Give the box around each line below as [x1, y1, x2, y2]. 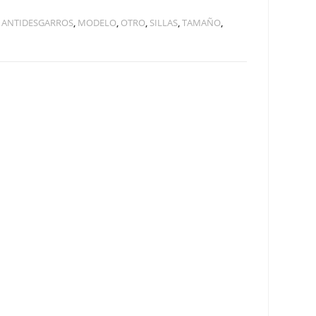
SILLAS [150, 16, 178, 29]
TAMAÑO [182, 16, 221, 29]
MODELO [78, 16, 117, 29]
